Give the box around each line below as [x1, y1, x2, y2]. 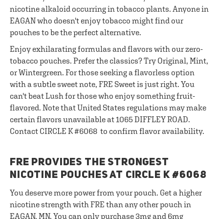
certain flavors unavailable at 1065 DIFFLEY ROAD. [10, 115, 190, 124]
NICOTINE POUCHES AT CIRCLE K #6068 [10, 170, 207, 180]
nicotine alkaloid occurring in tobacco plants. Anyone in [10, 4, 209, 13]
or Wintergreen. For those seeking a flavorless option [10, 68, 195, 77]
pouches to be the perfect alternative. [10, 28, 141, 37]
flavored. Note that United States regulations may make [10, 103, 206, 112]
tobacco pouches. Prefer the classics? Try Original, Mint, [10, 56, 208, 65]
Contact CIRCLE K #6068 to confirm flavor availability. [10, 127, 204, 135]
